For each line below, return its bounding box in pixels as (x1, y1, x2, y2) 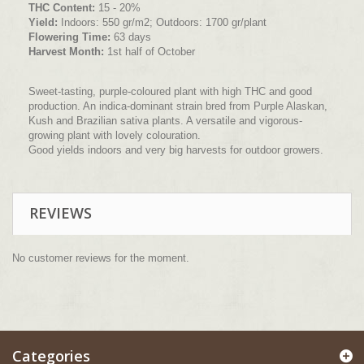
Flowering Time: (28, 30, 110, 43)
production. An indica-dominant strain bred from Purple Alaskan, (28, 99, 327, 112)
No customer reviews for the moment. (12, 251, 189, 264)
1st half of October (104, 45, 195, 58)
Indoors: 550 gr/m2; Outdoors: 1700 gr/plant (58, 15, 266, 28)
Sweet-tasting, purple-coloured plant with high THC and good (28, 84, 312, 97)
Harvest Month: (28, 45, 104, 58)
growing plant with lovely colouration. (28, 128, 201, 141)
